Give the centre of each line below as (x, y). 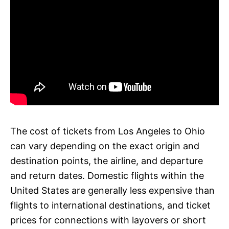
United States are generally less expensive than (112, 190)
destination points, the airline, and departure (107, 161)
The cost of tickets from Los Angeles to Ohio (108, 131)
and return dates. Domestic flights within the (107, 175)
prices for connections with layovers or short (108, 220)
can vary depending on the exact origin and (105, 146)
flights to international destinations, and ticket (110, 205)
